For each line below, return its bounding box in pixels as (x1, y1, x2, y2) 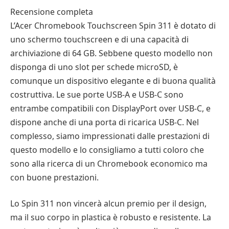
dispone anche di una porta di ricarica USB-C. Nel (10, 116, 199, 128)
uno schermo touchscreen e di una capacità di (10, 33, 189, 45)
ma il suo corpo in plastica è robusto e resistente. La (10, 212, 211, 223)
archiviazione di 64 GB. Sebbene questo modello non (10, 47, 213, 59)
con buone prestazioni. (10, 171, 99, 183)
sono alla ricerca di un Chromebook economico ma (10, 157, 208, 169)
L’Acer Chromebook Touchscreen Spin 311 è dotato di (10, 19, 216, 31)
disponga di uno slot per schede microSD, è (10, 61, 178, 73)
